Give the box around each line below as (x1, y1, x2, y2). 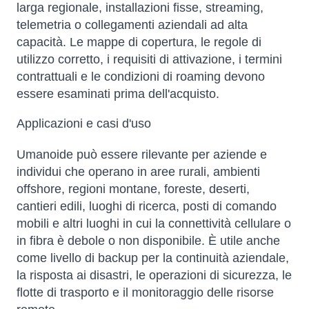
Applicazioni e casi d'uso (17, 117, 151, 131)
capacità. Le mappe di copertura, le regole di (17, 35, 261, 50)
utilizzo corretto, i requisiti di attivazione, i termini (17, 52, 282, 67)
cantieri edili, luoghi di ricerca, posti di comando (17, 199, 277, 214)
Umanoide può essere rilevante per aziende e (17, 148, 267, 162)
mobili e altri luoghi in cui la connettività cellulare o (17, 217, 291, 231)
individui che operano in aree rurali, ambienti (17, 165, 260, 179)
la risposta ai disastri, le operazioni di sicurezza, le (17, 268, 292, 283)
